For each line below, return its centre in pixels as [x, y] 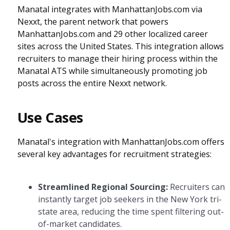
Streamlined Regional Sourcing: [103, 187]
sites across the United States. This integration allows [120, 46]
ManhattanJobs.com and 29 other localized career [112, 34]
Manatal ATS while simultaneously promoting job [112, 71]
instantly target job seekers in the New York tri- [130, 199]
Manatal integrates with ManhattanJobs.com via [110, 9]
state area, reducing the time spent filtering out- [131, 212]
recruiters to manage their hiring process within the [117, 59]
